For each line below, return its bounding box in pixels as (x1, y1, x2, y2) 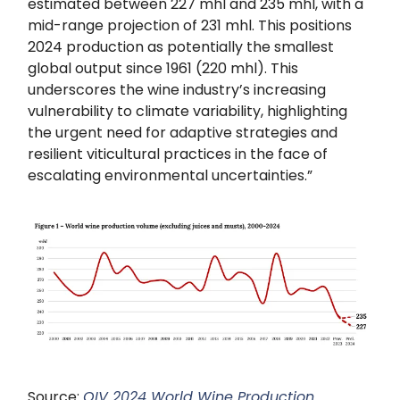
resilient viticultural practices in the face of (28, 144, 328, 165)
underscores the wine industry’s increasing (28, 79, 326, 101)
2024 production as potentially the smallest (28, 37, 334, 58)
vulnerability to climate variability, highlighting (28, 101, 347, 122)
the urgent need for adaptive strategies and (28, 122, 337, 144)
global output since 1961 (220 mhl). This (28, 58, 298, 79)
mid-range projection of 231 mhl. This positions (28, 15, 352, 37)
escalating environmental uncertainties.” (28, 165, 312, 187)
